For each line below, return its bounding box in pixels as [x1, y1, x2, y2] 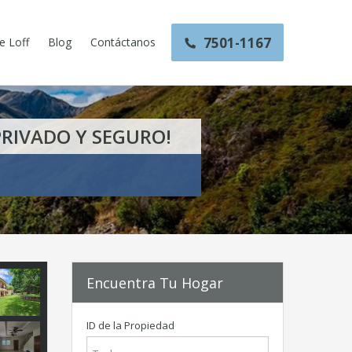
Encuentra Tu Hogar [86, 273, 223, 292]
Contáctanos [90, 35, 156, 49]
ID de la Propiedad [86, 318, 174, 332]
